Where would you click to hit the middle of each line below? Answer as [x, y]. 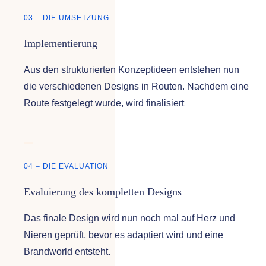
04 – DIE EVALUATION [66, 167]
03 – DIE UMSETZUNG [66, 18]
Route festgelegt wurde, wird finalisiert [104, 103]
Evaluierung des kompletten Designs [102, 192]
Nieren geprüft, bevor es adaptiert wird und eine [123, 235]
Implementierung [60, 44]
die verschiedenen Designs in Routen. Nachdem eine [136, 87]
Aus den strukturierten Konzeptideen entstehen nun [131, 70]
